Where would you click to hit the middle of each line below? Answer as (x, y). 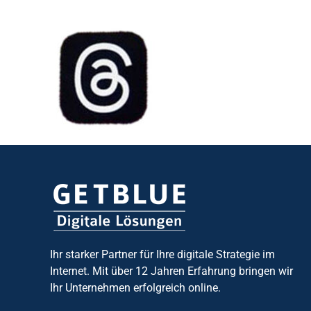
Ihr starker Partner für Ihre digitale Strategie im (162, 254)
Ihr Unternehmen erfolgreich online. (135, 288)
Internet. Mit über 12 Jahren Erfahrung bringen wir (171, 271)
